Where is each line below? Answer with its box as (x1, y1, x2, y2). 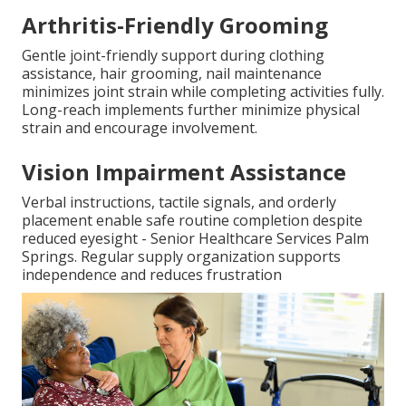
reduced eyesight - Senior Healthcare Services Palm (22, 228, 369, 249)
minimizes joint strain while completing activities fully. (22, 82, 384, 102)
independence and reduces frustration (22, 265, 282, 285)
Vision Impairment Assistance (22, 157, 346, 188)
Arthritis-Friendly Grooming (22, 10, 328, 41)
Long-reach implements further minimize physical (22, 100, 360, 121)
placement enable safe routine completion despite (22, 210, 362, 231)
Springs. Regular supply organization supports (22, 246, 341, 267)
